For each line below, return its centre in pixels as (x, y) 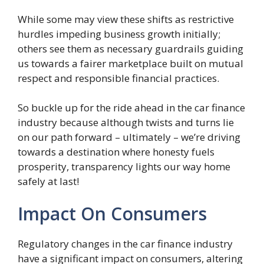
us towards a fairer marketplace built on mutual (131, 63)
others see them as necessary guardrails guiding (131, 48)
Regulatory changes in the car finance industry (125, 244)
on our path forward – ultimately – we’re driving (129, 137)
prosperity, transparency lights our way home (124, 166)
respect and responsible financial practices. (118, 78)
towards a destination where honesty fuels (116, 151)
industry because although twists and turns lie (126, 122)
